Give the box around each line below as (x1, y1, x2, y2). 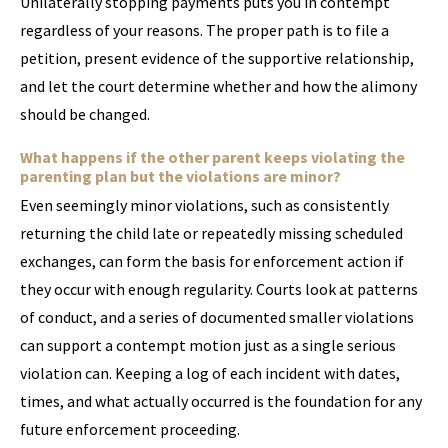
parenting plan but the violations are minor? (20, 166, 341, 186)
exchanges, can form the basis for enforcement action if (20, 251, 404, 271)
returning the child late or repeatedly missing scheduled (20, 223, 403, 243)
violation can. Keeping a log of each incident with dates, (20, 363, 400, 383)
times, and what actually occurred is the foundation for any (20, 391, 422, 411)
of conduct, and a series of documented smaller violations (20, 307, 414, 327)
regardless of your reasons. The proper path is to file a (20, 20, 389, 40)
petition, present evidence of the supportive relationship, (20, 48, 414, 68)
